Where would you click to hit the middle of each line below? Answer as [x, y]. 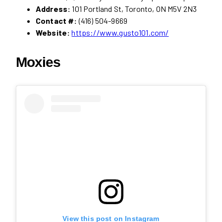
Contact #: [57, 20]
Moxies [38, 62]
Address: [53, 8]
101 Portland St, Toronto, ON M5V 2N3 [134, 8]
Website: [53, 32]
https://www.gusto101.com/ [120, 32]
